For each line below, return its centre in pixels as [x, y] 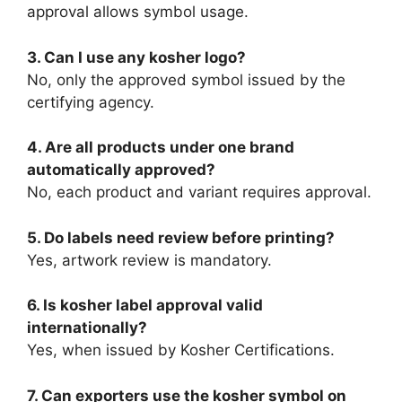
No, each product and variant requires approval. [199, 192]
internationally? [87, 328]
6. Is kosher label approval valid [145, 306]
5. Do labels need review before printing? [181, 237]
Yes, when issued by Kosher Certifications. [181, 350]
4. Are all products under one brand [161, 148]
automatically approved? [121, 170]
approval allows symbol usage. [138, 12]
